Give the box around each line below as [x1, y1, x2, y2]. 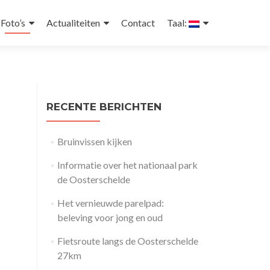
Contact [121, 17, 155, 28]
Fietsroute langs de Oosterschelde [57, 235, 198, 246]
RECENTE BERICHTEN [46, 101, 162, 113]
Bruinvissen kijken [57, 136, 132, 147]
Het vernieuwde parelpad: [57, 197, 164, 209]
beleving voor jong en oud [57, 212, 163, 223]
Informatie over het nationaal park [57, 159, 198, 171]
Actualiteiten [46, 17, 100, 28]
